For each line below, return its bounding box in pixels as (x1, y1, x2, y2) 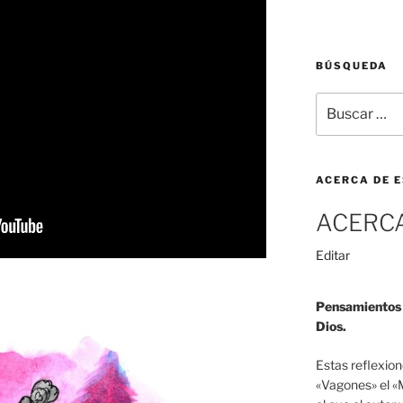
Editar (315, 246, 350, 263)
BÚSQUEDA (315, 59, 388, 72)
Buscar (314, 94, 357, 109)
